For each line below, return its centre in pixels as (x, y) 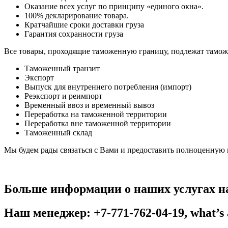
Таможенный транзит (62, 69)
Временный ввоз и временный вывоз (89, 105)
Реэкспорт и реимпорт (63, 96)
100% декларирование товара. (77, 16)
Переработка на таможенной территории (96, 115)
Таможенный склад (58, 133)
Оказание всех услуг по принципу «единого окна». (114, 7)
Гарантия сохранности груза (74, 34)
